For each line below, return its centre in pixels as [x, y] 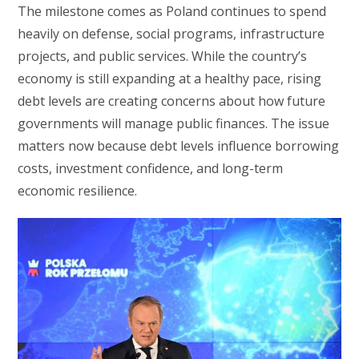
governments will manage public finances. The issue [174, 123]
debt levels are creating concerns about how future [172, 101]
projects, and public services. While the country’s [163, 56]
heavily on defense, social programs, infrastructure [171, 34]
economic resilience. [78, 191]
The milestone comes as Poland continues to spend [172, 11]
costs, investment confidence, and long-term [151, 168]
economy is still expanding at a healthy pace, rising [170, 79]
